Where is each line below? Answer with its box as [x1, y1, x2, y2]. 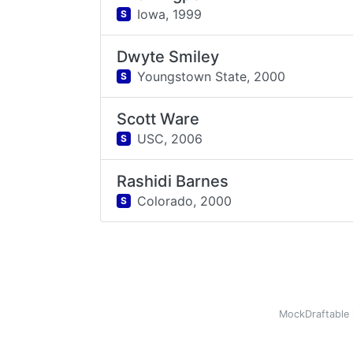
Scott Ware [117, 110, 200, 128]
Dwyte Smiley [117, 47, 220, 66]
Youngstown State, [136, 68, 250, 84]
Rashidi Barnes [117, 172, 229, 191]
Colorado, [136, 192, 196, 209]
